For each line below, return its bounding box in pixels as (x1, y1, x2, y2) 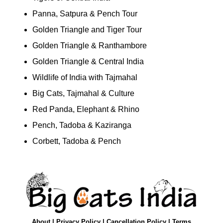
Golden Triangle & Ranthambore (32, 41, 147, 50)
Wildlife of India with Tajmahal (32, 73, 137, 82)
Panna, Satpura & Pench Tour (32, 9, 137, 18)
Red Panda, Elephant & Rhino (32, 105, 139, 113)
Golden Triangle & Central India (32, 57, 144, 66)
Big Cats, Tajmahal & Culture (32, 89, 134, 98)
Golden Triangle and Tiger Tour (32, 25, 142, 34)
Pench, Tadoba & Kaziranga (32, 120, 131, 129)
